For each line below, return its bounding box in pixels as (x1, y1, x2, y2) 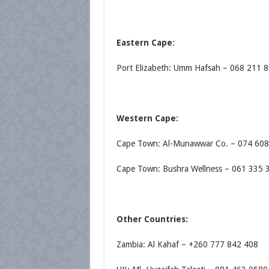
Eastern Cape (116, 38, 172, 47)
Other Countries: (116, 214, 188, 224)
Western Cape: (116, 113, 178, 123)
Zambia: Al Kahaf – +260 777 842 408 (116, 240, 258, 249)
